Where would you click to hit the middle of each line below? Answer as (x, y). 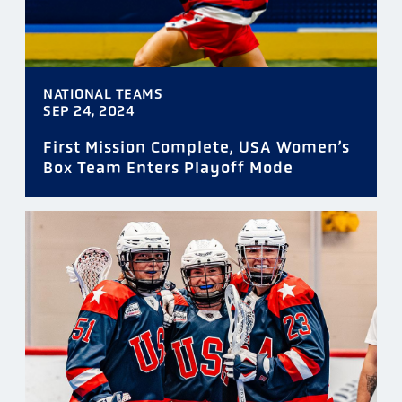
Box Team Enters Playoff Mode (168, 168)
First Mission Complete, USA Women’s (197, 148)
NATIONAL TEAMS (103, 94)
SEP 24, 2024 (89, 111)
